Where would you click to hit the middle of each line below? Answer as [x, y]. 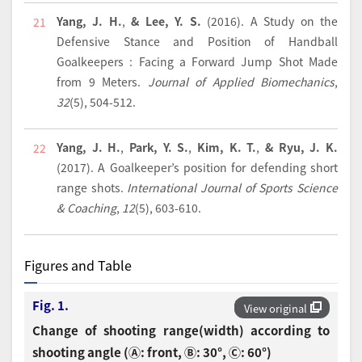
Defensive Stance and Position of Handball [197, 41]
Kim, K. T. [227, 147]
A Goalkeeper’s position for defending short [218, 167]
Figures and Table [78, 265]
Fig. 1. [51, 305]
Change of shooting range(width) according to [181, 330]
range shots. [92, 187]
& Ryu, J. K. [302, 147]
